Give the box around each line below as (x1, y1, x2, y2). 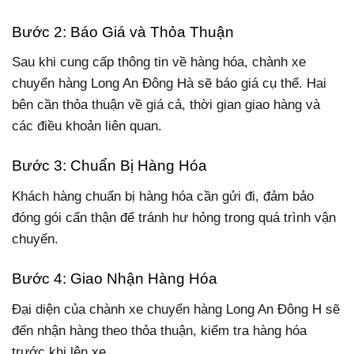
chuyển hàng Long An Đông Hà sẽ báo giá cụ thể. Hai (12, 76, 326, 92)
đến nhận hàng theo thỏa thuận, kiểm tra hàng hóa (12, 322, 307, 338)
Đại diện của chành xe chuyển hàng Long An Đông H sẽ (12, 301, 340, 317)
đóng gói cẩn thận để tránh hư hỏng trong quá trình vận (12, 209, 336, 225)
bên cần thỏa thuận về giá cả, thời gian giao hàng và (12, 97, 320, 113)
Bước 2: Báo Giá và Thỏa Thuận (12, 23, 234, 40)
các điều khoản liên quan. (12, 119, 162, 134)
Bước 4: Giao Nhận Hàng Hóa (12, 269, 217, 287)
